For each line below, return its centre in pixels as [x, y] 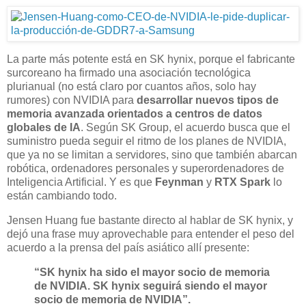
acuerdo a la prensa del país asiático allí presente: [128, 247]
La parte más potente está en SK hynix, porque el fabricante [151, 59]
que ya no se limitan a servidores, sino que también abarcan [152, 155]
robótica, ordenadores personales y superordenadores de [145, 169]
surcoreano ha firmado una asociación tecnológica [129, 73]
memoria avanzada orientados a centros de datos [135, 114]
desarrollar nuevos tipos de [208, 100]
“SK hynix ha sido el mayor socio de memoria [152, 272]
